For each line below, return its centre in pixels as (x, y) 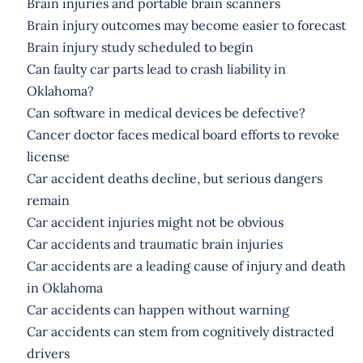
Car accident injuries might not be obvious (155, 222)
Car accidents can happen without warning (158, 309)
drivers (48, 353)
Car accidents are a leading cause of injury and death (186, 265)
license (48, 156)
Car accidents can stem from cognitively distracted (180, 331)
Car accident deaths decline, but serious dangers (174, 178)
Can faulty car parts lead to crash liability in (156, 68)
